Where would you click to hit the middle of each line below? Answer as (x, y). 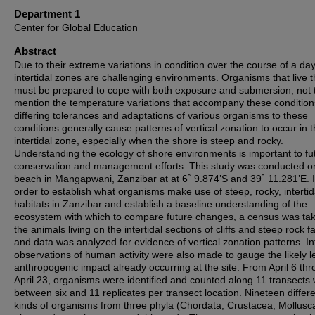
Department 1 (47, 14)
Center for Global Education (76, 27)
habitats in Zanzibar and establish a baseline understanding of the (161, 204)
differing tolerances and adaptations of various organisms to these (161, 115)
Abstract (35, 51)
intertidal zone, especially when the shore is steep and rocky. (149, 141)
